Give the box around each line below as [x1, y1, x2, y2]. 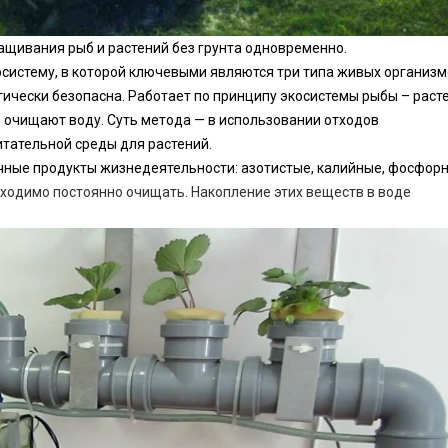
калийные [317, 160, 382, 177]
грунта [198, 40, 242, 57]
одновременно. [242, 40, 347, 57]
